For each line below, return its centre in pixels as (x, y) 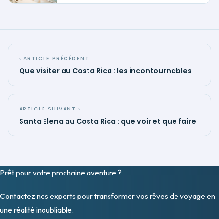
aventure (101, 172)
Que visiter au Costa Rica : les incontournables (105, 71)
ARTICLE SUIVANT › (50, 109)
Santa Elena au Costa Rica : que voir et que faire (108, 121)
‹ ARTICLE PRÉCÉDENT (54, 58)
